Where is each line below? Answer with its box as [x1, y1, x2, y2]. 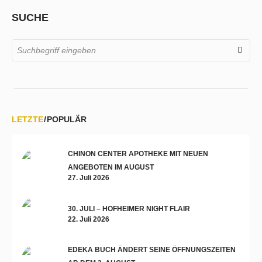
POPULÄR [47, 115, 87, 125]
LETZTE [12, 115, 43, 125]
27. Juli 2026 [68, 174, 109, 182]
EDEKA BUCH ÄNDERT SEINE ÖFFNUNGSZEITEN [68, 246, 236, 254]
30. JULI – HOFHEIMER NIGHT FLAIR [68, 204, 190, 213]
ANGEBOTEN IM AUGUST [68, 163, 154, 172]
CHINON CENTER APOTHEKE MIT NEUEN [68, 150, 208, 158]
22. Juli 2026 [68, 215, 109, 223]
